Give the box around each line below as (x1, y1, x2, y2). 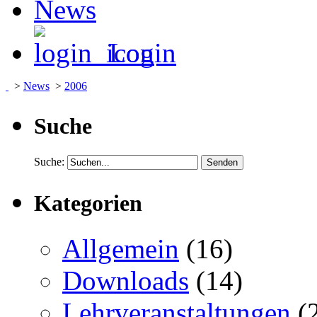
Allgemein (62, 233, 179, 264)
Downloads (62, 265, 189, 296)
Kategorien (34, 190, 142, 217)
